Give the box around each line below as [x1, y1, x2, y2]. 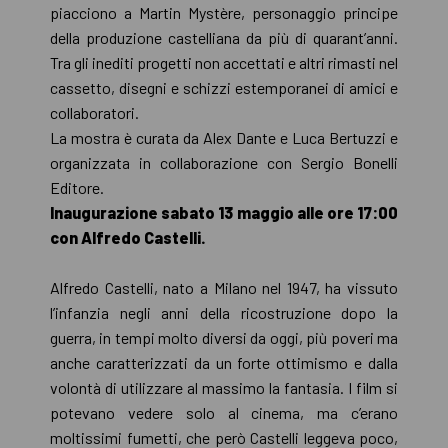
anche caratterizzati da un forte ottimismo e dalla [50, 352, 398, 372]
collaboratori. [50, 102, 139, 122]
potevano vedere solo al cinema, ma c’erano [50, 402, 398, 422]
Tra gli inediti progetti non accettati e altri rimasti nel [50, 52, 398, 72]
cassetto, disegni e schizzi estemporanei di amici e [50, 77, 398, 97]
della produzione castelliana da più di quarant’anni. [50, 27, 398, 47]
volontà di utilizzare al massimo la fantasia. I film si [50, 377, 398, 397]
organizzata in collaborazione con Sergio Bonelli [50, 152, 398, 172]
